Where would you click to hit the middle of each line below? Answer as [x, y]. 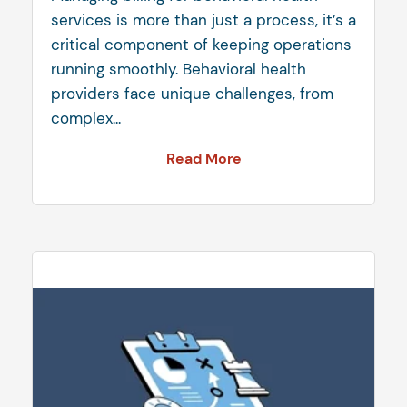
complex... [86, 119]
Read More [203, 159]
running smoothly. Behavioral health [179, 69]
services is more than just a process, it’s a [203, 20]
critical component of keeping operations [201, 45]
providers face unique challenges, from [192, 94]
